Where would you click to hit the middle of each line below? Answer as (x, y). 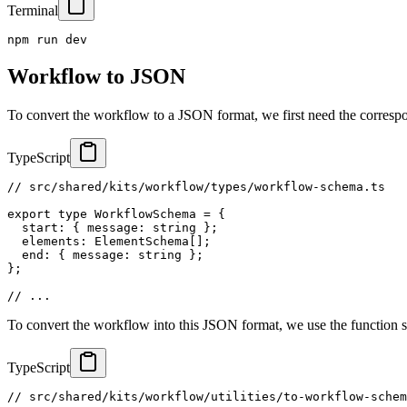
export (29, 214)
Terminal (33, 11)
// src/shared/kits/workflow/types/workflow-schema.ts (196, 187)
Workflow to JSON (96, 77)
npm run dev (47, 40)
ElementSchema (138, 242)
